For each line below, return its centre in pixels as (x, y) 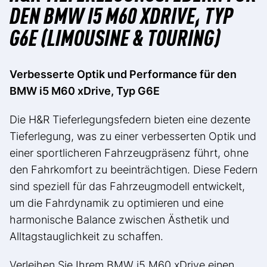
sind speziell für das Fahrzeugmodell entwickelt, (127, 186)
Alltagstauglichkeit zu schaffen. (86, 236)
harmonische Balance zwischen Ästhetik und (119, 219)
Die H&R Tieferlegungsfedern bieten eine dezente (130, 119)
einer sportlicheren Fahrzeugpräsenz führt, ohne (129, 153)
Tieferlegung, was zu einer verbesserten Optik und (133, 136)
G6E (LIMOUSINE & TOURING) (115, 36)
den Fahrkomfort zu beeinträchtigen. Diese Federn (133, 169)
